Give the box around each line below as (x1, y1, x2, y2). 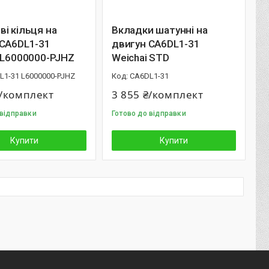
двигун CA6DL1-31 (112, 38, 200, 50)
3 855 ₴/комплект (112, 88, 204, 101)
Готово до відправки (112, 109, 186, 118)
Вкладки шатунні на (112, 24, 208, 36)
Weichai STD (112, 52, 169, 64)
